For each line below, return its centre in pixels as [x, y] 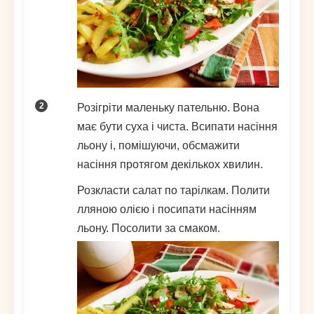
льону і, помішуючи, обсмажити [158, 146]
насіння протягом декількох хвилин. [170, 165]
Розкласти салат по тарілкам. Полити [173, 191]
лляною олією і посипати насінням [167, 210]
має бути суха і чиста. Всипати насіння [177, 127]
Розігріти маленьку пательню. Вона [168, 108]
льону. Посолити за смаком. [149, 228]
